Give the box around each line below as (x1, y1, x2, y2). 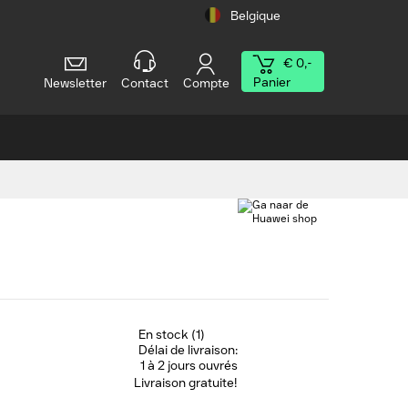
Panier (252, 75, 291, 90)
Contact (120, 76, 168, 91)
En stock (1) (138, 327, 205, 342)
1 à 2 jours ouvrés (140, 358, 238, 373)
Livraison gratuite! (134, 375, 238, 391)
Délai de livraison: (138, 342, 238, 358)
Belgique (229, 8, 280, 24)
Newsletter (44, 76, 107, 91)
